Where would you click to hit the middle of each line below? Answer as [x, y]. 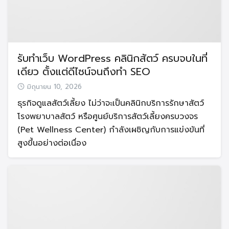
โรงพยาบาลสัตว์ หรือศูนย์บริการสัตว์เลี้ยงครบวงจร [108, 116]
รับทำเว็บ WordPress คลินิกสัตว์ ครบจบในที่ [112, 58]
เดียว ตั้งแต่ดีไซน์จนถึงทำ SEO [84, 71]
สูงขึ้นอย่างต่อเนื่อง [52, 143]
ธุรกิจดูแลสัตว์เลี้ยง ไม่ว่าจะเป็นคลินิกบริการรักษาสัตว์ [111, 103]
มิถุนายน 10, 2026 [54, 87]
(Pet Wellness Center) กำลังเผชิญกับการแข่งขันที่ [111, 130]
